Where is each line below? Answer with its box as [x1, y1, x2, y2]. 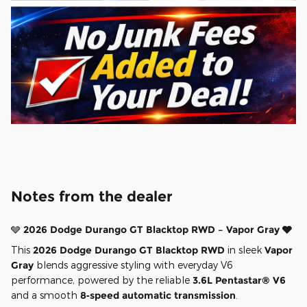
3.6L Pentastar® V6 [193, 274, 286, 287]
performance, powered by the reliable [11, 274, 193, 286]
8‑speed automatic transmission [80, 289, 236, 302]
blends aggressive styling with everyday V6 [34, 259, 233, 271]
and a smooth [11, 289, 80, 302]
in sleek [225, 244, 265, 256]
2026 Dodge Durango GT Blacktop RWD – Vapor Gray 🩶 [23, 223, 292, 236]
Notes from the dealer [11, 188, 173, 206]
